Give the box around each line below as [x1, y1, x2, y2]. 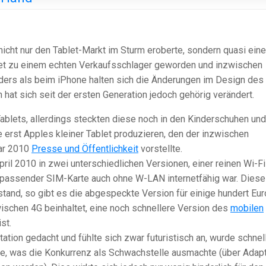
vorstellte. [138, 143, 182, 155]
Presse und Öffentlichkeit [31, 143, 138, 155]
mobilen [230, 202, 264, 214]
